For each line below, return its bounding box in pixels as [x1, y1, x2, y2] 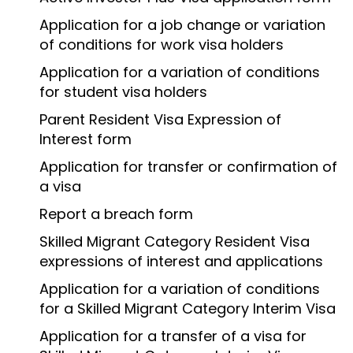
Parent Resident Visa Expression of [39, 109, 281, 129]
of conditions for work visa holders [39, 34, 284, 54]
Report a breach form [39, 203, 193, 224]
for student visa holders [39, 81, 207, 102]
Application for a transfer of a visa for [39, 325, 307, 346]
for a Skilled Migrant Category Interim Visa [39, 298, 336, 318]
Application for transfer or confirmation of [39, 156, 337, 176]
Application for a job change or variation [39, 14, 325, 35]
